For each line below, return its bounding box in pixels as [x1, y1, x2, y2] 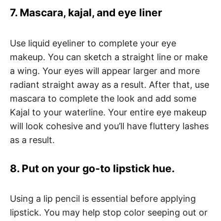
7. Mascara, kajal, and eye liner [10, 6, 162, 19]
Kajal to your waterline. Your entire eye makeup [10, 107, 207, 117]
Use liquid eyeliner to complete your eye [10, 37, 176, 48]
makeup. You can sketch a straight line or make [10, 51, 208, 62]
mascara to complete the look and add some [10, 93, 196, 104]
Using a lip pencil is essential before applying [10, 193, 196, 204]
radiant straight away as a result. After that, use [10, 79, 209, 90]
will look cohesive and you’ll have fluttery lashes [10, 120, 209, 131]
